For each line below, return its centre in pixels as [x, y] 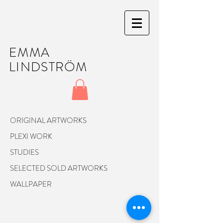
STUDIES [24, 152]
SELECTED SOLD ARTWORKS [59, 168]
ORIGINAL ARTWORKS [48, 120]
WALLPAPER [31, 184]
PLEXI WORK [31, 136]
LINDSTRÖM [48, 67]
